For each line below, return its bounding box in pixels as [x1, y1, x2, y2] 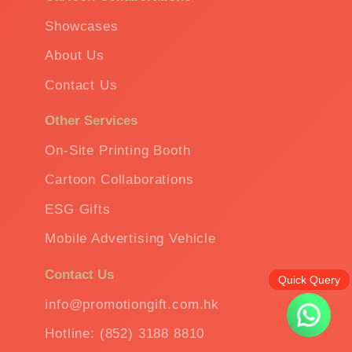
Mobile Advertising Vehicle [45, 231, 216, 247]
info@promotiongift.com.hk [45, 296, 220, 312]
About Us [45, 48, 104, 63]
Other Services [45, 113, 138, 129]
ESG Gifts [45, 201, 111, 217]
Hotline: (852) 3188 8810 [45, 326, 205, 342]
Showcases [45, 18, 119, 34]
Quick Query [277, 273, 340, 286]
